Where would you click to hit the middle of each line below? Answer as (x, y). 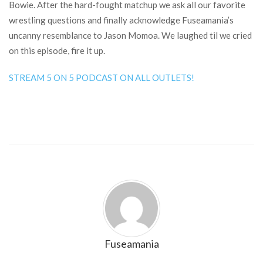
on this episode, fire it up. (57, 50)
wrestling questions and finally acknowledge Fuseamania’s (121, 20)
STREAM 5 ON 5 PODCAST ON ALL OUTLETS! (102, 77)
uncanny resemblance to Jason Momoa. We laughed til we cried (130, 35)
